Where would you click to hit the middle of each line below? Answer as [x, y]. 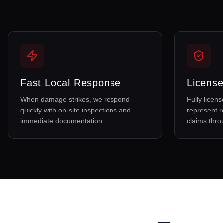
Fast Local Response [71, 83]
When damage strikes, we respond [75, 99]
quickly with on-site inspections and [76, 110]
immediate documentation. [62, 121]
